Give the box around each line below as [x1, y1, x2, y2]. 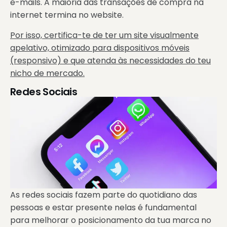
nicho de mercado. [10, 67, 85, 79]
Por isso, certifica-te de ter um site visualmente [10, 29, 199, 41]
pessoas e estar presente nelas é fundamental [10, 201, 197, 213]
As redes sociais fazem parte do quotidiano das [10, 188, 197, 201]
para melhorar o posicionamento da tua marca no [10, 214, 211, 226]
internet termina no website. [10, 9, 124, 21]
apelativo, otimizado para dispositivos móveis [10, 42, 190, 54]
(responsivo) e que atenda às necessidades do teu [10, 54, 211, 66]
